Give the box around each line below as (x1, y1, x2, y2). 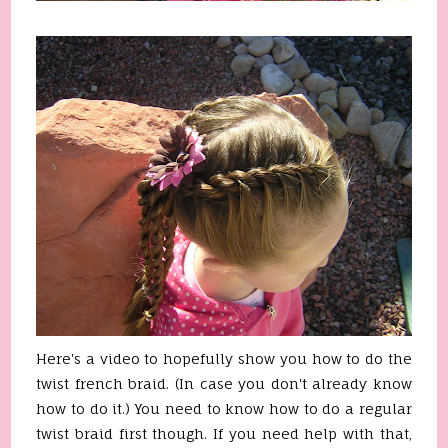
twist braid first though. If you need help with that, (36, 425, 412, 442)
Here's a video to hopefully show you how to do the (36, 350, 412, 367)
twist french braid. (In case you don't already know (36, 375, 412, 392)
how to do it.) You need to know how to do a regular (36, 400, 412, 417)
